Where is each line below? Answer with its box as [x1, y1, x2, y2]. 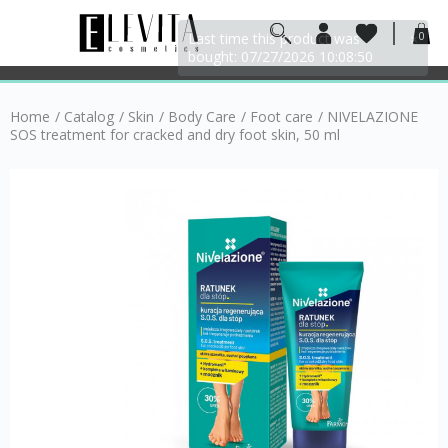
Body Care [168, 107, 236, 126]
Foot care [250, 107, 313, 126]
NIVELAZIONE [327, 107, 418, 126]
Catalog [64, 107, 114, 126]
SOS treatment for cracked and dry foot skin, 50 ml [10, 125, 340, 144]
